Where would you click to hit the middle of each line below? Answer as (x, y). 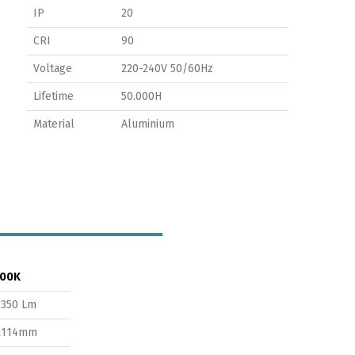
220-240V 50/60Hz (167, 69)
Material (54, 124)
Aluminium (148, 124)
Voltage (53, 69)
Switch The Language (177, 338)
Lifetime (53, 96)
